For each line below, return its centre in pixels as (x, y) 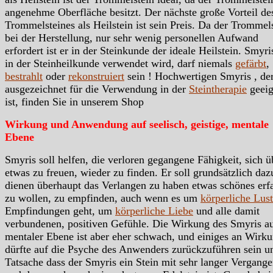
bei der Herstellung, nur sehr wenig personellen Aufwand (132, 37)
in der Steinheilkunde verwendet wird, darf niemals (120, 63)
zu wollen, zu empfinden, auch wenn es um (103, 198)
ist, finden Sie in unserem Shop (74, 101)
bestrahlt (24, 76)
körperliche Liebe (154, 211)
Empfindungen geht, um (60, 211)
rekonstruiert (96, 76)
